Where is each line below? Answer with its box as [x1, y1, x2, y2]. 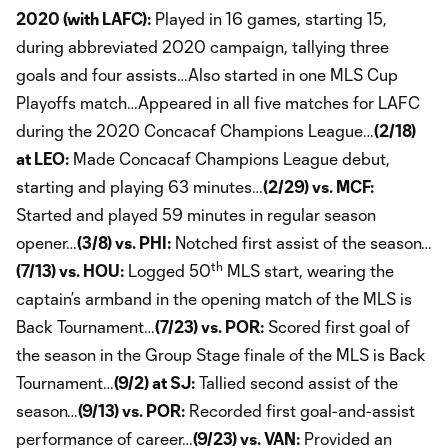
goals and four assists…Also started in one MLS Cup [16, 64, 398, 84]
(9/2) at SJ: [114, 372, 195, 392]
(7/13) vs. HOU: [16, 260, 124, 280]
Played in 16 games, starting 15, [151, 8, 387, 28]
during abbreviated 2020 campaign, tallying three [16, 36, 389, 56]
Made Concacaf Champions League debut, [69, 148, 390, 168]
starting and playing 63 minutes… [16, 176, 263, 196]
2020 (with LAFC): [16, 8, 151, 28]
